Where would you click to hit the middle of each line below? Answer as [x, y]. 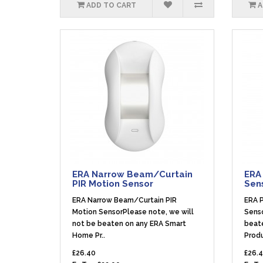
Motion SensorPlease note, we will [133, 212]
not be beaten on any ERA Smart [129, 224]
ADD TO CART [111, 5]
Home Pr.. [89, 235]
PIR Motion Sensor [113, 184]
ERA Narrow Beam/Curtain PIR [124, 200]
